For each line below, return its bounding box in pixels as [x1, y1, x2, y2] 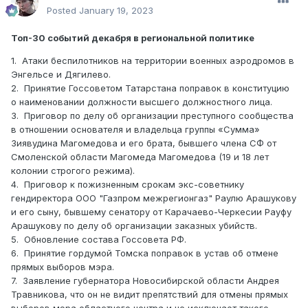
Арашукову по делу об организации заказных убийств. [11, 220, 257, 232]
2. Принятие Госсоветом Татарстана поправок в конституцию [11, 82, 289, 94]
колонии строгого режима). [11, 165, 135, 177]
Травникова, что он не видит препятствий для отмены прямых [11, 289, 288, 300]
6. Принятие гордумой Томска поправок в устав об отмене [11, 247, 278, 259]
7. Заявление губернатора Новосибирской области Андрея [11, 275, 279, 287]
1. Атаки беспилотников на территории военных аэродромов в [11, 55, 294, 67]
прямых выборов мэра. [11, 261, 114, 273]
